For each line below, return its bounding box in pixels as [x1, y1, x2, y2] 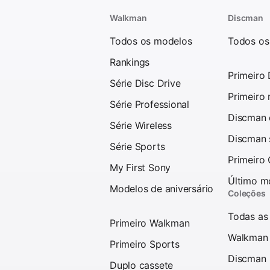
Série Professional [110, 98, 189, 110]
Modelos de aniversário [110, 182, 214, 195]
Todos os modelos [110, 34, 192, 47]
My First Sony [110, 161, 171, 174]
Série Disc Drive [110, 77, 181, 89]
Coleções [228, 187, 266, 198]
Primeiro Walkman [110, 216, 190, 229]
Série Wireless [110, 119, 172, 131]
